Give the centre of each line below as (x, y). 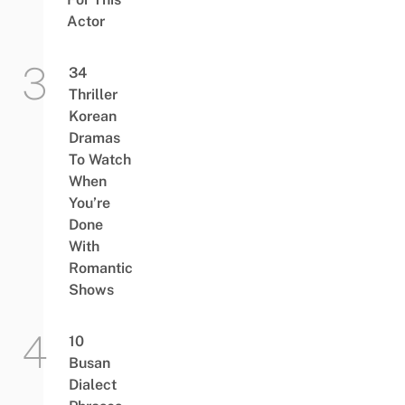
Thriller (93, 95)
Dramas (94, 138)
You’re (89, 203)
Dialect (92, 385)
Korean (92, 117)
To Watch (99, 160)
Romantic (100, 268)
